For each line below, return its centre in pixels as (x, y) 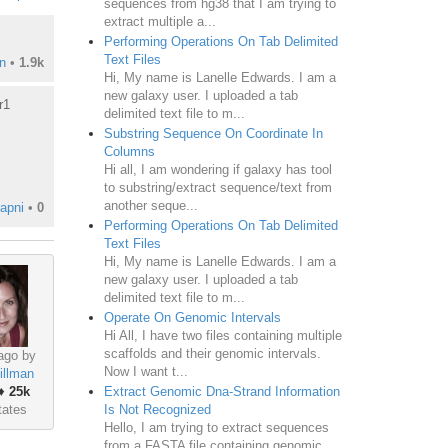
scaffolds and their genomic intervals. (212, 353)
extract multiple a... (159, 21)
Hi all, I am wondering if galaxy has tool (217, 169)
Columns (129, 151)
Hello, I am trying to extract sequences (216, 427)
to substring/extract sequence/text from (217, 187)
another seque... (150, 205)
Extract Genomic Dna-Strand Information (221, 391)
